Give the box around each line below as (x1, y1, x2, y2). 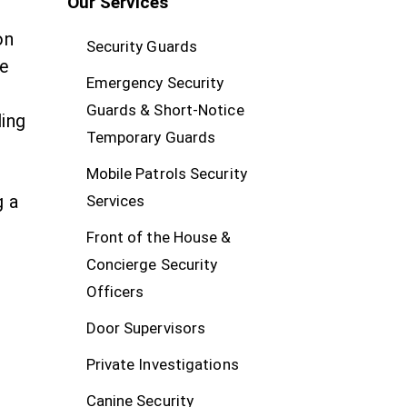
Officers (85, 282, 144, 301)
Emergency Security (85, 73, 224, 92)
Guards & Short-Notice (85, 100, 244, 119)
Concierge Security (85, 254, 218, 273)
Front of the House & (85, 227, 232, 246)
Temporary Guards (85, 127, 216, 146)
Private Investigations (85, 354, 239, 373)
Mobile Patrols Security (85, 164, 247, 183)
